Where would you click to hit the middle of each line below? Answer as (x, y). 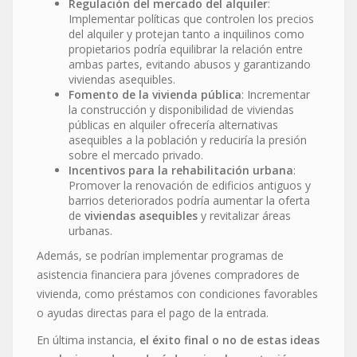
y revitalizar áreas (244, 215)
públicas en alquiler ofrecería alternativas (173, 124)
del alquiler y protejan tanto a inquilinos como (186, 33)
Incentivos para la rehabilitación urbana (181, 170)
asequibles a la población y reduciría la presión (188, 139)
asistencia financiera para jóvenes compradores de (168, 274)
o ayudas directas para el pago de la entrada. (153, 312)
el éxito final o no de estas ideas (229, 339)
